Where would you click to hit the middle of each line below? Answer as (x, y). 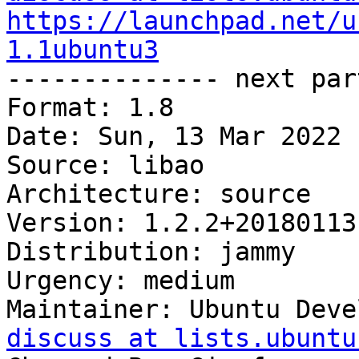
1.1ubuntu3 (83, 50)
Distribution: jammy (151, 252)
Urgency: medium (121, 281)
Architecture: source (159, 194)
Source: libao (105, 165)
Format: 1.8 (90, 108)
